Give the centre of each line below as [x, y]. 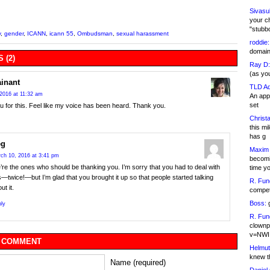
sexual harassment [143, 34]
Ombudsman [95, 34]
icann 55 [61, 34]
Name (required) [138, 263]
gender [14, 34]
